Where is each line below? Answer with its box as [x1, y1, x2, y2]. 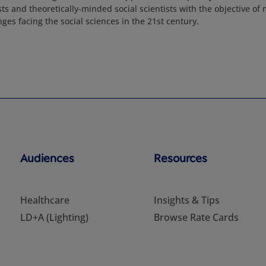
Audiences [20, 151, 74, 164]
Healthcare [20, 194, 69, 207]
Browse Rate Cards [154, 211, 239, 224]
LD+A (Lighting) [20, 211, 88, 224]
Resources [154, 151, 208, 164]
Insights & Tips [154, 194, 220, 207]
